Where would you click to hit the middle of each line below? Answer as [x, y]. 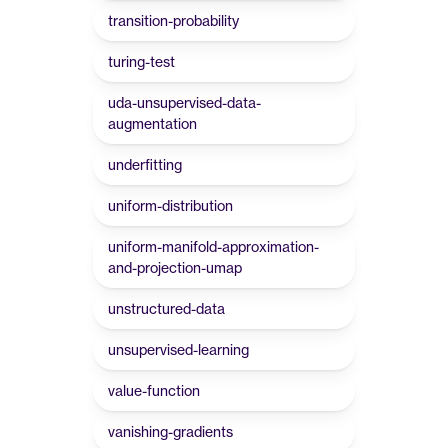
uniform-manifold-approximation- [213, 246]
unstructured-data [166, 308]
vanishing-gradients [170, 431]
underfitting [145, 164]
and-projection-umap [175, 267]
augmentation [152, 123]
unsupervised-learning [178, 349]
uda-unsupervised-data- [184, 102]
